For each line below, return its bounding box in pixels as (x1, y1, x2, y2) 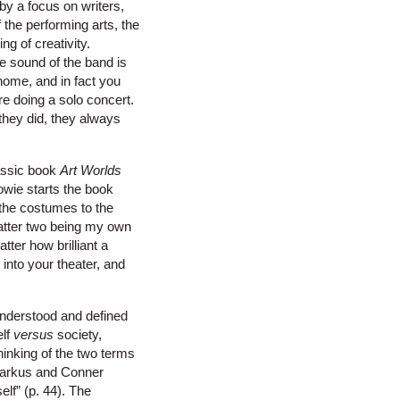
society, (54, 327, 102, 343)
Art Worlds (60, 162, 121, 179)
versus (13, 327, 54, 343)
